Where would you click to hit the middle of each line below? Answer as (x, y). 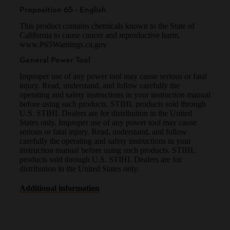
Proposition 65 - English (63, 10)
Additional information (60, 188)
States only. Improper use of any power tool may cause (108, 122)
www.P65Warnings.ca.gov (63, 44)
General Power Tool (55, 60)
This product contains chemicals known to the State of (107, 26)
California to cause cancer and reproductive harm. (100, 35)
